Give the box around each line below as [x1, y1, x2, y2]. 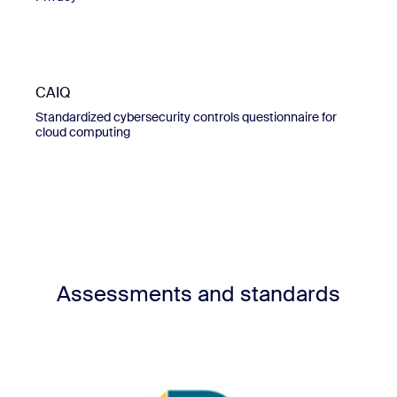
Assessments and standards [57, 279, 340, 307]
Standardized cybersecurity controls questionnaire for [35, 108, 337, 125]
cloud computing [35, 123, 130, 140]
